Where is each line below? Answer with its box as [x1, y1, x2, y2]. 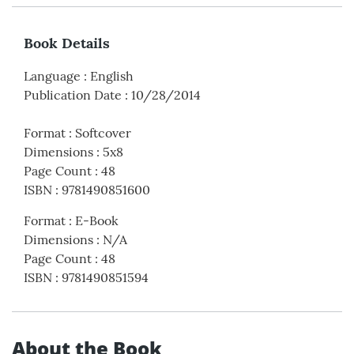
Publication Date [24, 87, 122, 104]
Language [24, 68, 81, 85]
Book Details [24, 34, 110, 53]
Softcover [75, 125, 131, 141]
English [90, 68, 134, 85]
